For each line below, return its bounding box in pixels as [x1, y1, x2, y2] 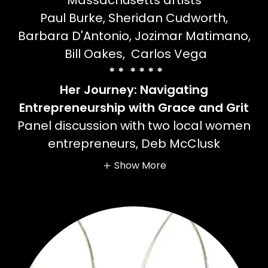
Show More [114, 159, 166, 173]
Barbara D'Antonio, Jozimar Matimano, [17, 28, 251, 45]
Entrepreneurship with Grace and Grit [19, 99, 249, 117]
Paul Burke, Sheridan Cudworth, [40, 10, 228, 27]
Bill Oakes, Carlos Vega [61, 45, 207, 63]
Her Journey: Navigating [60, 81, 208, 99]
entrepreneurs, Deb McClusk [48, 135, 220, 153]
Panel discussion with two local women [17, 117, 251, 135]
